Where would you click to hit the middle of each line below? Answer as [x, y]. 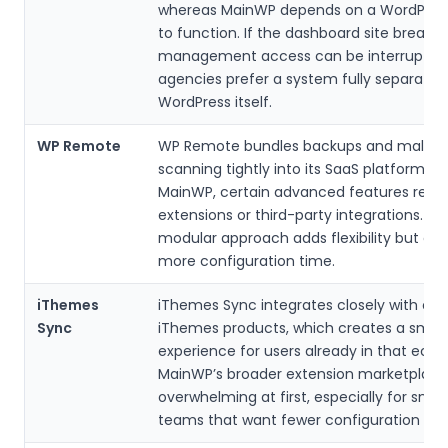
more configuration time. [246, 260]
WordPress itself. [215, 101]
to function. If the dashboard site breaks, [300, 32]
